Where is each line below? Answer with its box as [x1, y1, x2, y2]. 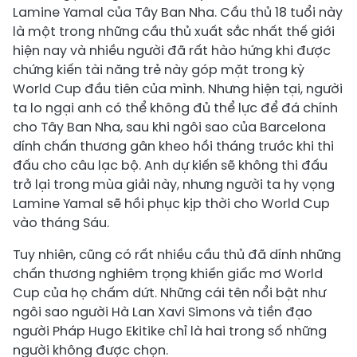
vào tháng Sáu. [13, 214, 109, 232]
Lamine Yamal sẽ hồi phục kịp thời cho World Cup [13, 194, 330, 213]
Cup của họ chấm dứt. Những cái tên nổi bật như [13, 284, 326, 302]
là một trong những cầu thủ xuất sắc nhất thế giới [13, 22, 335, 41]
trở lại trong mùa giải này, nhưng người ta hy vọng [13, 175, 335, 194]
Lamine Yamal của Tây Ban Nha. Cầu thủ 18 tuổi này [13, 3, 343, 22]
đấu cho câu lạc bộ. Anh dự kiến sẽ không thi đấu [13, 156, 328, 175]
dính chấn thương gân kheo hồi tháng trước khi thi [13, 137, 334, 155]
